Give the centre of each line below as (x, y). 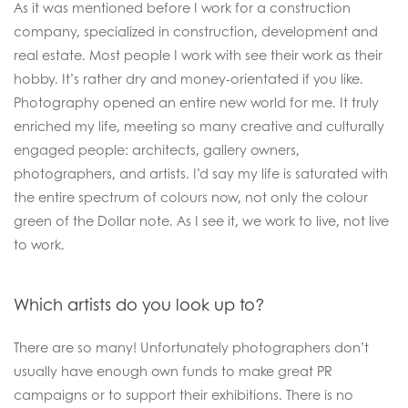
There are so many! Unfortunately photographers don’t (191, 347)
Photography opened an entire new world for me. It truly (196, 102)
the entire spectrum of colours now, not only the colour (191, 197)
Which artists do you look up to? (139, 304)
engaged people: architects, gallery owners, (157, 149)
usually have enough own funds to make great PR (173, 371)
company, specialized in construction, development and (196, 31)
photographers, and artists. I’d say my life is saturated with (201, 173)
